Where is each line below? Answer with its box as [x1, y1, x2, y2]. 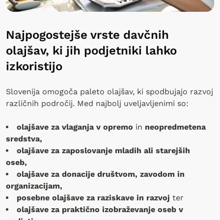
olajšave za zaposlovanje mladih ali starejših [17, 145, 190, 155]
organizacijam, [6, 181, 65, 191]
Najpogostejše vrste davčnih [6, 27, 169, 42]
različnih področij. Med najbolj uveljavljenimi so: [6, 98, 191, 108]
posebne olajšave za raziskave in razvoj [17, 192, 172, 202]
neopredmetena [145, 122, 206, 132]
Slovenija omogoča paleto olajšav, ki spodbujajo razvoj [6, 86, 213, 96]
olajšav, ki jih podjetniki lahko [6, 43, 177, 57]
